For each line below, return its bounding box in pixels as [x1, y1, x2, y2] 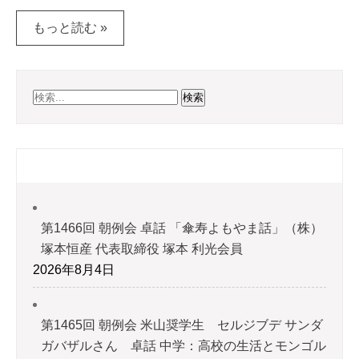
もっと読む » [33, 21, 107, 34]
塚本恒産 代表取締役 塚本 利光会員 [41, 242, 243, 256]
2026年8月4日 [33, 263, 115, 276]
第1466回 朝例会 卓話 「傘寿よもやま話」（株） [41, 221, 323, 235]
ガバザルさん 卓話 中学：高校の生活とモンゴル [41, 339, 326, 353]
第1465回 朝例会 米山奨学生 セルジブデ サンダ [41, 318, 323, 332]
